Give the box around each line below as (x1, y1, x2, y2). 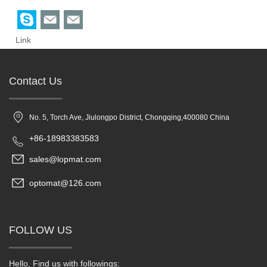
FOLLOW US (9, 224, 72, 237)
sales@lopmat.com (29, 154, 101, 164)
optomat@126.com (29, 178, 101, 188)
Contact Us (9, 75, 62, 88)
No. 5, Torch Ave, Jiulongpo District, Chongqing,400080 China (29, 113, 229, 122)
